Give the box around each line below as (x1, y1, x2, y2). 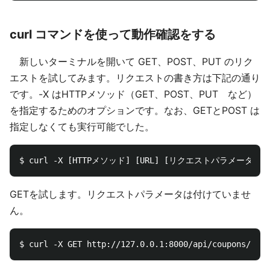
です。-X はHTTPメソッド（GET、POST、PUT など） (10, 87, 257, 100)
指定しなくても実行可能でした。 (10, 120, 154, 133)
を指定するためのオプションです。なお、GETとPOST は (10, 104, 260, 116)
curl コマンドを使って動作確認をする (10, 27, 216, 42)
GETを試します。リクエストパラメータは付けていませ (10, 187, 251, 200)
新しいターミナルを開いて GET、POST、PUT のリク (10, 55, 253, 67)
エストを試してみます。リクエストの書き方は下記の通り (10, 71, 260, 84)
